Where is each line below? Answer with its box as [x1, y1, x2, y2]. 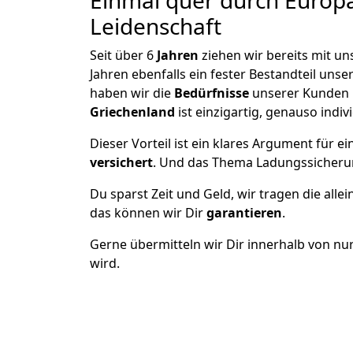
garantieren [206, 204, 282, 221]
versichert [90, 154, 153, 171]
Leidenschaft [90, 11, 221, 41]
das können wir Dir [90, 204, 206, 221]
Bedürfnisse [174, 84, 252, 102]
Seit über [90, 46, 147, 64]
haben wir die [90, 84, 174, 102]
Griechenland [90, 103, 178, 121]
